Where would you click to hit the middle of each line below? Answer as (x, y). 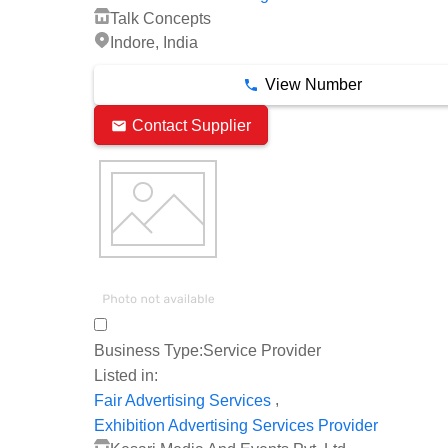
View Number (313, 85)
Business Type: (148, 351)
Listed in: (126, 376)
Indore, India (154, 43)
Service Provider (262, 351)
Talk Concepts (160, 18)
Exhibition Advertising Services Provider (236, 425)
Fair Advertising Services (182, 400)
